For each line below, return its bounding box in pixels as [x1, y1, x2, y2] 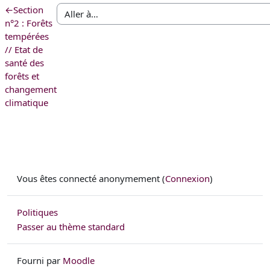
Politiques [17, 206, 58, 219]
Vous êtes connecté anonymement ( [17, 172, 165, 184]
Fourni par [17, 254, 63, 267]
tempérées [5, 30, 49, 42]
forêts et [5, 69, 39, 82]
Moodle [63, 254, 95, 267]
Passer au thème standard [17, 220, 125, 233]
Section [13, 3, 43, 16]
